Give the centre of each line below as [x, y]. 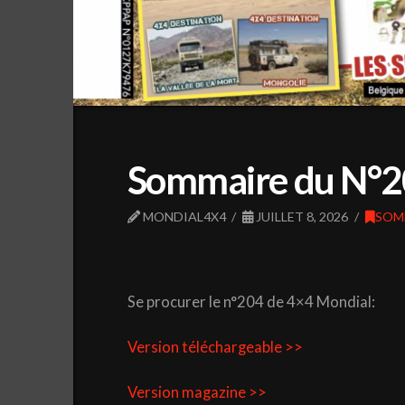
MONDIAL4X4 [183, 216]
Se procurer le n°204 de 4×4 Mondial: [251, 302]
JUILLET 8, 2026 [301, 216]
